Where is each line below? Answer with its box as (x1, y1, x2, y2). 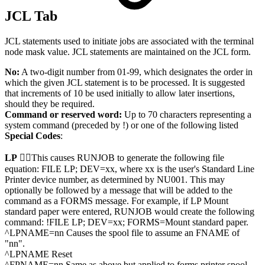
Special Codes (5, 131, 60, 141)
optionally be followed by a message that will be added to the (5, 185, 232, 196)
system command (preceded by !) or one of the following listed (5, 120, 238, 131)
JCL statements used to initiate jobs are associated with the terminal (5, 36, 254, 47)
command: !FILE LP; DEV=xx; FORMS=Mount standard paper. (5, 217, 248, 228)
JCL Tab (5, 8, 61, 24)
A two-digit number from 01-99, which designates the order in (20, 67, 253, 77)
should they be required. (5, 99, 95, 109)
